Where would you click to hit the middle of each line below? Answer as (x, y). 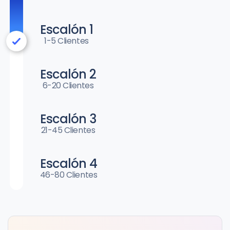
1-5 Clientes (66, 41)
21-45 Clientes (68, 130)
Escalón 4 (69, 164)
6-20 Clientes (68, 86)
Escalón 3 (68, 119)
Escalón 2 (68, 74)
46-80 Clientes (69, 175)
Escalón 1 (66, 30)
